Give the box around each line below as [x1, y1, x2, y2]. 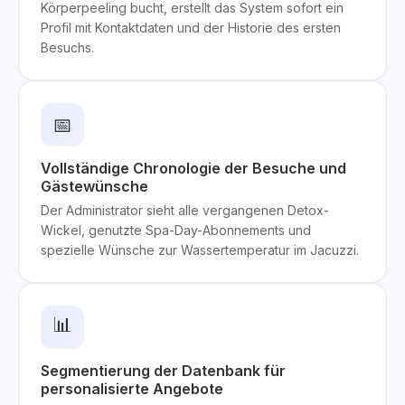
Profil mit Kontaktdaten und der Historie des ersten [41, 20, 341, 35]
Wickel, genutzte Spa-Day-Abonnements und [41, 222, 311, 238]
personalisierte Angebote [41, 380, 223, 398]
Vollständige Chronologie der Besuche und [41, 159, 346, 177]
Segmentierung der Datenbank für [41, 362, 286, 380]
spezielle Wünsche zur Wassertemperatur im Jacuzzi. [41, 242, 359, 258]
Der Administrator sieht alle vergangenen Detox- [41, 202, 329, 218]
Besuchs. [41, 40, 94, 55]
